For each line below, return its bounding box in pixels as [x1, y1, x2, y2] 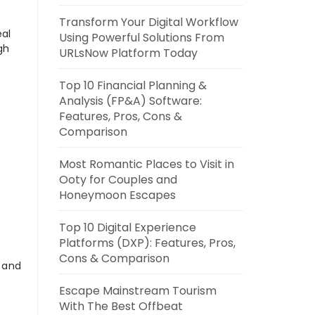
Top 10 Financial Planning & [58, 77, 207, 94]
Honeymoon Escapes [58, 187, 176, 203]
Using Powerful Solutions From [58, 30, 224, 46]
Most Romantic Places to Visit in [58, 156, 234, 172]
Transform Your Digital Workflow [58, 14, 238, 30]
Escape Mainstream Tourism [58, 283, 217, 299]
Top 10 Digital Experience [58, 219, 196, 236]
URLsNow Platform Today [58, 45, 198, 61]
